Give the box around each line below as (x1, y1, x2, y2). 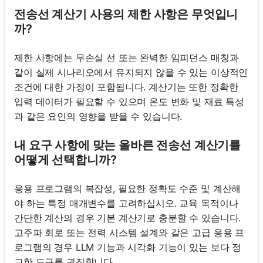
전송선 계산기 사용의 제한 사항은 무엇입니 (14, 6, 238, 21)
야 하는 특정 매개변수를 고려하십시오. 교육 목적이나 (14, 197, 238, 209)
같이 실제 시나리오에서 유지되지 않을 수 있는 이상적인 (14, 66, 248, 78)
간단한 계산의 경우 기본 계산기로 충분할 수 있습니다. (14, 211, 241, 224)
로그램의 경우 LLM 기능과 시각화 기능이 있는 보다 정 (14, 241, 242, 253)
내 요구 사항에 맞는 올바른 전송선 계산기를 (14, 137, 241, 152)
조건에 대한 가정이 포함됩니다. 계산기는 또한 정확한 (14, 80, 238, 93)
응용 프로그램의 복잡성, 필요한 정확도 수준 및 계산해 (14, 182, 241, 194)
